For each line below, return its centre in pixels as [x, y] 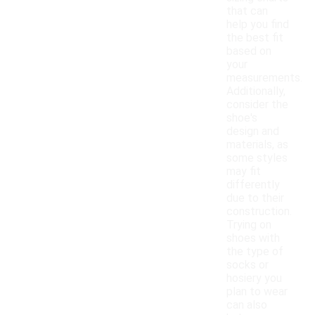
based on [249, 51]
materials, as [257, 145]
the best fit [255, 38]
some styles [257, 158]
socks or [247, 265]
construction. [259, 212]
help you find [258, 25]
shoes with [253, 238]
